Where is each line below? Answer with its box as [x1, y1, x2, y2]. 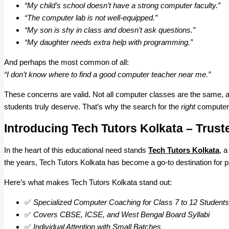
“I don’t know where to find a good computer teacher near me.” [4, 70, 211, 79]
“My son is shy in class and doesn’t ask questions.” [25, 26, 195, 35]
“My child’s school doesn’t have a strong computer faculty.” [25, 1, 220, 10]
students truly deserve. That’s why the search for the [4, 102, 181, 111]
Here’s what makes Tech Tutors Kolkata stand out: [4, 178, 172, 187]
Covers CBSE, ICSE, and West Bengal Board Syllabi [33, 210, 210, 219]
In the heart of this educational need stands [4, 146, 148, 155]
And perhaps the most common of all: [4, 58, 129, 67]
